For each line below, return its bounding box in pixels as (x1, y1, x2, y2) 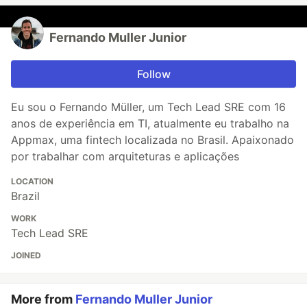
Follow (136, 66, 171, 81)
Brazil (11, 188, 40, 203)
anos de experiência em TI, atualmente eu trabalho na (11, 116, 289, 130)
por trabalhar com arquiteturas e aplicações (11, 149, 239, 163)
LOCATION (11, 175, 53, 186)
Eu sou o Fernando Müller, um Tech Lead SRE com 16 (11, 99, 286, 114)
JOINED (11, 249, 41, 260)
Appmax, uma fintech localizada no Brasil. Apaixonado (11, 132, 294, 147)
